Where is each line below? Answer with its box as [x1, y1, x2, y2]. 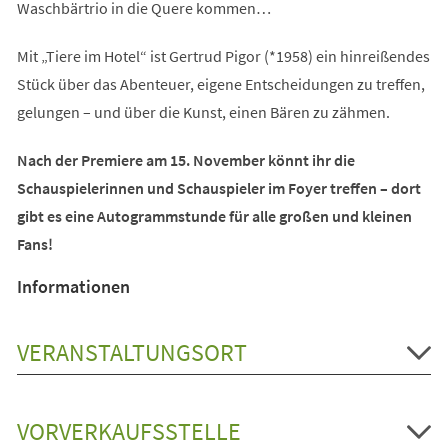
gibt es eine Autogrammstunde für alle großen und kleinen [16, 205, 412, 226]
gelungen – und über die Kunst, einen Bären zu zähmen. [16, 101, 390, 122]
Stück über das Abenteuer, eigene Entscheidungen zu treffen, [16, 73, 425, 94]
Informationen [16, 274, 130, 298]
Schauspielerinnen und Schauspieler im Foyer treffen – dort [16, 177, 421, 198]
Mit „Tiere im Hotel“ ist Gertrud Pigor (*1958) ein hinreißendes [16, 45, 430, 66]
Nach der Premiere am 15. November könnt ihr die [16, 149, 355, 170]
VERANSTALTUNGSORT [16, 336, 247, 368]
